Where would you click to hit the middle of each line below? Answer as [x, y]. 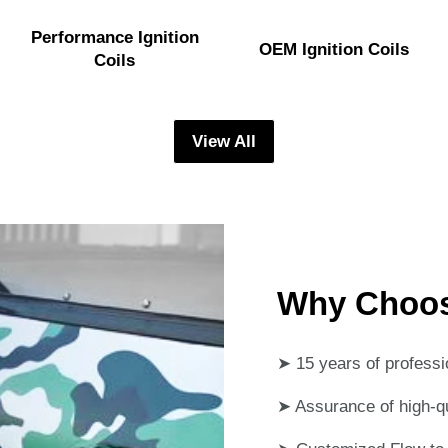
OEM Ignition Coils [333, 49]
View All [224, 142]
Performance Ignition [114, 38]
